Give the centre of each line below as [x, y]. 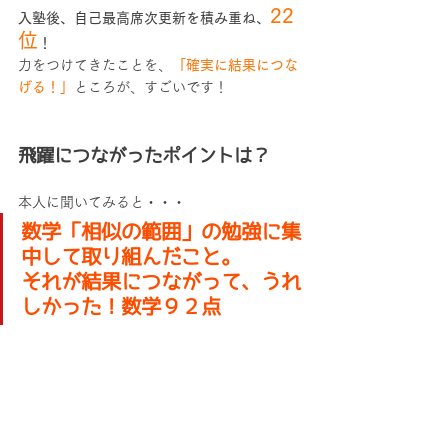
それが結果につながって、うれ [161, 281]
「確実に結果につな [235, 65]
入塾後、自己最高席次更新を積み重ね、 [144, 18]
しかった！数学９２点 [121, 306]
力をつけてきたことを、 [95, 65]
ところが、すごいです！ [151, 87]
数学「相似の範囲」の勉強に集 [161, 231]
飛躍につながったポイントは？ [144, 155]
